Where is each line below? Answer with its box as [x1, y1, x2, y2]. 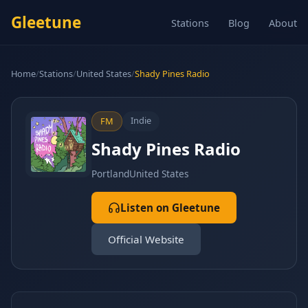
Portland [91, 167, 129, 180]
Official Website [108, 232, 184, 246]
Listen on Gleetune [120, 201, 220, 214]
